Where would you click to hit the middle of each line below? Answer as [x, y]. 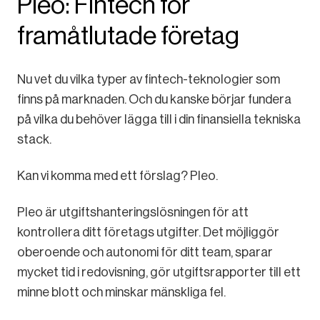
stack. [34, 139]
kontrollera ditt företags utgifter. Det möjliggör [148, 232]
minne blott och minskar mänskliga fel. [121, 292]
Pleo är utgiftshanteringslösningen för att [133, 212]
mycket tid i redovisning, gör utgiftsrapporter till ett [159, 272]
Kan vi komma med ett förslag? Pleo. [117, 175]
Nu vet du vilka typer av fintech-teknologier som [149, 79]
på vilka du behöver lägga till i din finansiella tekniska [159, 119]
